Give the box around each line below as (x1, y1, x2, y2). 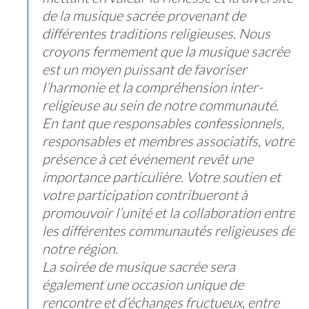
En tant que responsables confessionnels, (42, 114, 284, 131)
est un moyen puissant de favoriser (42, 61, 247, 77)
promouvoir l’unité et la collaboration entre (42, 204, 295, 221)
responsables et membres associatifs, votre (42, 132, 295, 149)
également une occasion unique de (42, 276, 243, 292)
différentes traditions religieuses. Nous (42, 25, 270, 41)
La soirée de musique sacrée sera (42, 258, 235, 275)
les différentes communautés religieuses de (42, 222, 295, 239)
